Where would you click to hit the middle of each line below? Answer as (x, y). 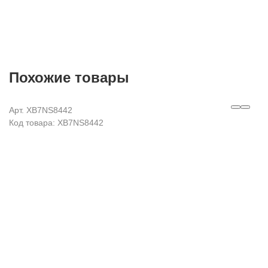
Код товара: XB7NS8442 (56, 123)
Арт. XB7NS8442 (41, 110)
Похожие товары (69, 77)
